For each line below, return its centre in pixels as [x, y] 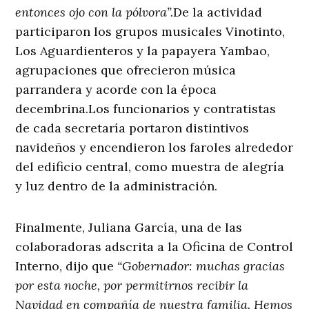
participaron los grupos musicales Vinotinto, [150, 32]
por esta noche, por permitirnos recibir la [132, 286]
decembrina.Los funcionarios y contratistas [146, 109]
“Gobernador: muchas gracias [201, 266]
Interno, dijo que [67, 266]
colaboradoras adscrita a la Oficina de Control [154, 247]
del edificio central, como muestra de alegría [150, 167]
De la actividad [218, 12]
